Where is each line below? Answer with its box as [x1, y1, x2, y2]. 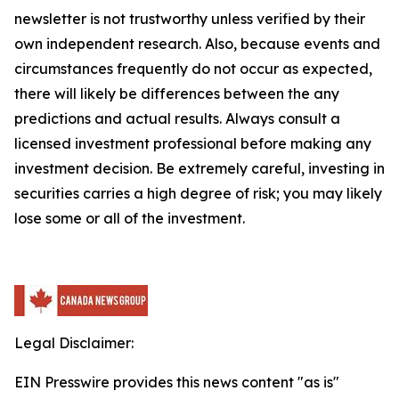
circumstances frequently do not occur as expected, [14, 60, 372, 77]
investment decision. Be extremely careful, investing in [14, 159, 385, 177]
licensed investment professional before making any [14, 134, 371, 152]
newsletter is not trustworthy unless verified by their [14, 10, 365, 28]
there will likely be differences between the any [14, 85, 339, 102]
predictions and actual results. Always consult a [14, 110, 340, 127]
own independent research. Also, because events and [14, 35, 380, 53]
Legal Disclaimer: [14, 334, 134, 352]
